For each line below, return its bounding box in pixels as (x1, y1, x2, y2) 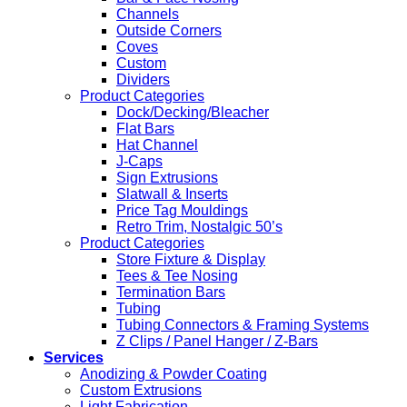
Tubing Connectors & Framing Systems (116, 317, 369, 333)
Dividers (116, 72, 170, 88)
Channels (116, 6, 179, 23)
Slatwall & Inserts (116, 186, 228, 203)
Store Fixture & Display (116, 252, 265, 268)
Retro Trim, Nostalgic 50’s (116, 219, 283, 235)
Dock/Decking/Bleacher (116, 104, 269, 121)
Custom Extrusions (80, 382, 202, 399)
